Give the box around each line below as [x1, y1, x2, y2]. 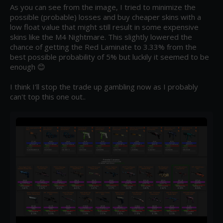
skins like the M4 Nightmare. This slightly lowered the [10, 32, 192, 42]
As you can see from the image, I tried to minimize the [10, 2, 196, 12]
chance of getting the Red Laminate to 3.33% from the [10, 42, 197, 52]
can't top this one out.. [10, 92, 86, 102]
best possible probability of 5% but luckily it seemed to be [10, 52, 209, 62]
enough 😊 [10, 62, 45, 72]
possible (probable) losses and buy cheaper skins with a [10, 12, 201, 22]
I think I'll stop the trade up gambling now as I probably [10, 82, 198, 92]
